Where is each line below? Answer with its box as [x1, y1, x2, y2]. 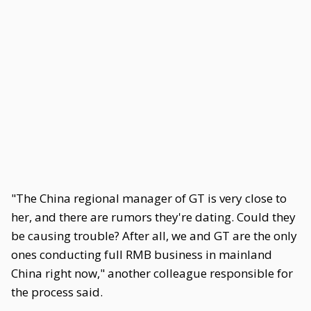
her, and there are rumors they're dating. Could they [11, 209, 296, 225]
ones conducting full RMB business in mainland [11, 246, 272, 262]
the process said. [11, 284, 103, 300]
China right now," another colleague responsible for [11, 265, 293, 281]
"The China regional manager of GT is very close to [11, 190, 287, 206]
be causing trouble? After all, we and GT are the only [11, 228, 297, 244]
